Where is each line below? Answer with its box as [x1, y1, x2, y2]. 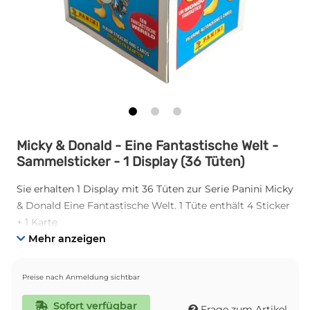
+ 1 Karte [17, 216, 57, 229]
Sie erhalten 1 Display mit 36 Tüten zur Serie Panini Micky [17, 183, 293, 196]
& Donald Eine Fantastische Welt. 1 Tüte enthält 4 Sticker [17, 199, 290, 212]
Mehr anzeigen [28, 232, 106, 246]
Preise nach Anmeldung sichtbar [22, 273, 140, 282]
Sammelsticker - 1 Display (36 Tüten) [17, 154, 244, 170]
